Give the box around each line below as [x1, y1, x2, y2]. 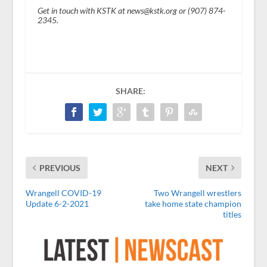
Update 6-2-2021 [25, 198, 89, 209]
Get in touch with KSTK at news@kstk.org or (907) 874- [37, 5, 225, 16]
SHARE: [115, 86, 145, 97]
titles [223, 209, 242, 220]
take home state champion [145, 198, 242, 209]
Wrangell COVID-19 [25, 188, 101, 198]
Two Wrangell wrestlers [154, 188, 242, 198]
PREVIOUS [39, 163, 80, 173]
